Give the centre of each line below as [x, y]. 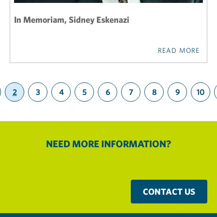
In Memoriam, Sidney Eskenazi [72, 20]
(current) [28, 101]
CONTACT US [169, 192]
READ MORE [178, 50]
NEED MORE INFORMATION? [108, 144]
